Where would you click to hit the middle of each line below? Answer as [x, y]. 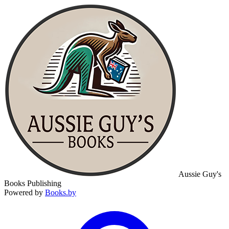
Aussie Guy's [200, 174]
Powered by [25, 192]
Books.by [61, 192]
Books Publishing [33, 183]
